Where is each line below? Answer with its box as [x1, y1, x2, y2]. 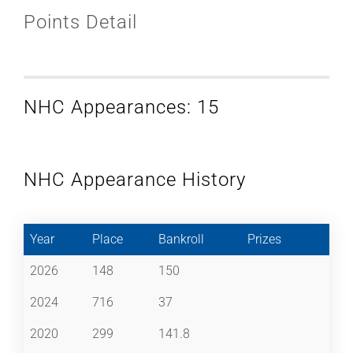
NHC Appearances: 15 [24, 95, 219, 118]
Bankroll [158, 231, 204, 247]
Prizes [247, 231, 281, 247]
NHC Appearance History [24, 168, 246, 191]
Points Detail [24, 10, 137, 33]
